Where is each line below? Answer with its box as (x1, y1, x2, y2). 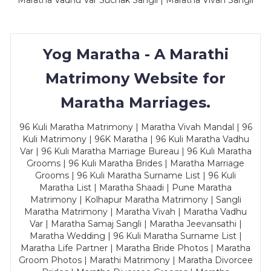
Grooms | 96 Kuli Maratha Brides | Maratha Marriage (27, 158, 244, 169)
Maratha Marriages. (60, 94, 211, 111)
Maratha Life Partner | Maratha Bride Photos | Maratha (21, 243, 250, 253)
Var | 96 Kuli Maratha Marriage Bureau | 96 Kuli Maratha (19, 146, 252, 157)
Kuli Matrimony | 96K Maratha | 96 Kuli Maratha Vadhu (22, 134, 249, 145)
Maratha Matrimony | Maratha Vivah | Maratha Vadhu (24, 206, 247, 217)
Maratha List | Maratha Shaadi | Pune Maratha (39, 182, 232, 193)
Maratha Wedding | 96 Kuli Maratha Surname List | (29, 230, 242, 241)
